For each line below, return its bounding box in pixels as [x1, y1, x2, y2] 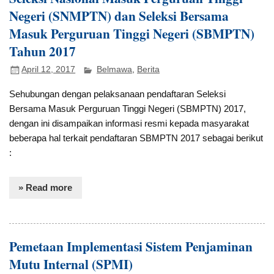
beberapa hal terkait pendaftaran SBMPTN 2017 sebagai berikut [9, 133, 264, 143]
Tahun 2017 [9, 41, 76, 61]
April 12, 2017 [21, 65, 76, 75]
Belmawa [97, 65, 133, 75]
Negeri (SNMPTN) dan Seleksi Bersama [9, 6, 229, 25]
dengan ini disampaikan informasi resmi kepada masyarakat [9, 118, 250, 128]
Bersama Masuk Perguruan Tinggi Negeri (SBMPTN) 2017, [9, 103, 246, 114]
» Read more [18, 182, 73, 193]
